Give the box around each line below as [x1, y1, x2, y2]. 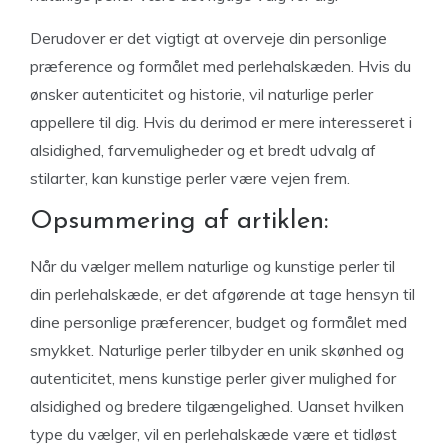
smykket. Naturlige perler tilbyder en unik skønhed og [30, 340, 404, 360]
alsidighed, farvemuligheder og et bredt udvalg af [30, 140, 376, 160]
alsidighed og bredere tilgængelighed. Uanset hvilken [30, 396, 404, 416]
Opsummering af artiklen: [30, 208, 328, 235]
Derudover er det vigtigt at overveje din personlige [30, 28, 387, 48]
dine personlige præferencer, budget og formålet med [30, 312, 407, 332]
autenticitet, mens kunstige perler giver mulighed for [30, 368, 396, 388]
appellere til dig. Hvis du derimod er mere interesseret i [30, 112, 412, 132]
